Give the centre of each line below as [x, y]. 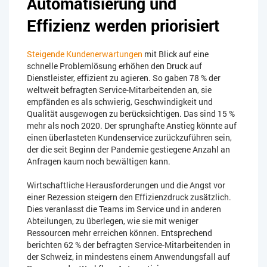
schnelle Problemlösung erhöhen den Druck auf [114, 66]
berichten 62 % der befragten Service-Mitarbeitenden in [129, 245]
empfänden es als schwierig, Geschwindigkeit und [120, 102]
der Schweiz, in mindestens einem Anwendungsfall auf [128, 257]
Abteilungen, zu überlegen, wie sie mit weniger [113, 221]
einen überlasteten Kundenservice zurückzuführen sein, [129, 138]
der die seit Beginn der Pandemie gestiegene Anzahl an [128, 150]
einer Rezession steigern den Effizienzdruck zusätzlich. [129, 197]
